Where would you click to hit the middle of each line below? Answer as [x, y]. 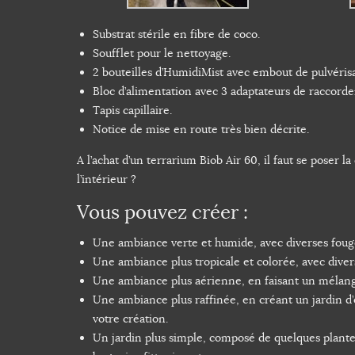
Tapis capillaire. [132, 111]
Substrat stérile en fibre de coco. [176, 34]
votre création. [130, 319]
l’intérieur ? [107, 179]
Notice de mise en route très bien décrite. [201, 130]
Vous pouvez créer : [162, 213]
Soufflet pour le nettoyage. [162, 53]
